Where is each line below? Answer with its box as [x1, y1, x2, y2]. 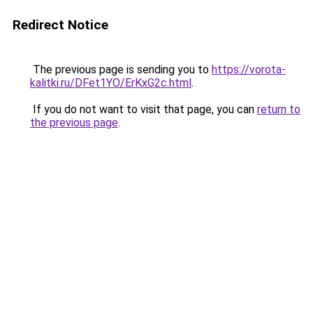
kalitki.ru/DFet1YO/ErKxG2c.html [30, 76, 191, 89]
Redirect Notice [13, 17, 108, 33]
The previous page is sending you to [30, 63, 212, 76]
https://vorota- [212, 63, 286, 76]
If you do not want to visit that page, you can [30, 103, 257, 116]
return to [257, 103, 300, 116]
